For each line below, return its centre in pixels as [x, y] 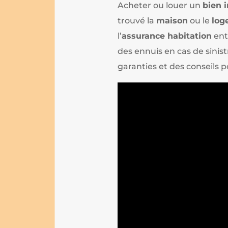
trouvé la [137, 20]
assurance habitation [167, 36]
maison [172, 20]
